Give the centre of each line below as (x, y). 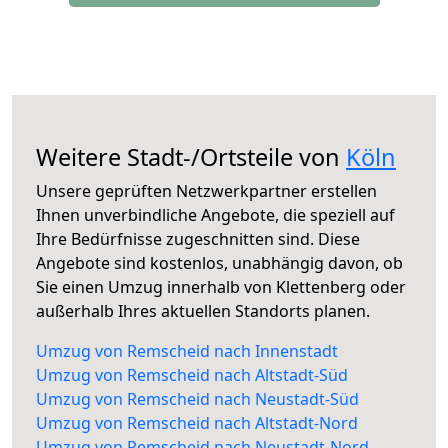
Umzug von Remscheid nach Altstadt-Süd (192, 375)
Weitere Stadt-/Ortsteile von (191, 157)
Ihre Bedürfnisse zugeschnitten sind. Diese (198, 239)
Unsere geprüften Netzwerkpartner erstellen (206, 191)
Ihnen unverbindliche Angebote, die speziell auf (215, 215)
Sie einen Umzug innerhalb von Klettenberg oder (221, 287)
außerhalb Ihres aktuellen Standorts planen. (203, 311)
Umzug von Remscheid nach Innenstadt (187, 351)
